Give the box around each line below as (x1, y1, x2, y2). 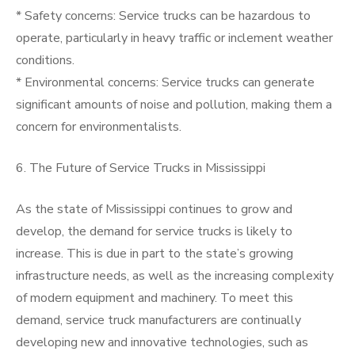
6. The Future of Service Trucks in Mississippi (16, 159, 265, 177)
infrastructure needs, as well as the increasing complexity (16, 267, 334, 284)
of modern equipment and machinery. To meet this (16, 289, 293, 307)
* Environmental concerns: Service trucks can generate (16, 74, 315, 91)
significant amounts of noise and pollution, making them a (16, 96, 332, 113)
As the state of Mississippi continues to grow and (16, 200, 292, 218)
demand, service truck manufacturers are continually (16, 311, 301, 329)
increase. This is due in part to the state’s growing (16, 245, 293, 262)
